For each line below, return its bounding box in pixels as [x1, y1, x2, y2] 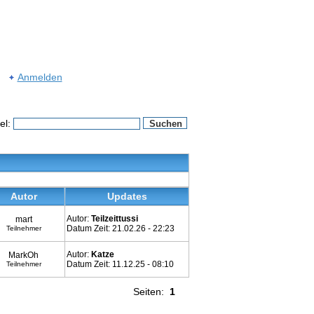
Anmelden [17, 71, 62, 83]
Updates [107, 191, 147, 202]
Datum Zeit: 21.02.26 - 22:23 [67, 224, 175, 233]
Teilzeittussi [91, 214, 138, 224]
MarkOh [8, 250, 39, 260]
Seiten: [133, 286, 170, 297]
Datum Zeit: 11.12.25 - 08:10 [67, 259, 174, 269]
